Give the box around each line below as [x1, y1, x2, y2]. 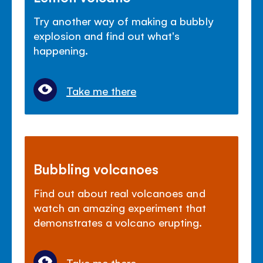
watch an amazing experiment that [33, 200, 207, 214]
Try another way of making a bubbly [33, 13, 214, 28]
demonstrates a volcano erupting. [33, 214, 203, 229]
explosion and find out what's [33, 28, 180, 42]
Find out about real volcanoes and [33, 185, 205, 200]
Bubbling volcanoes [33, 159, 159, 177]
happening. [33, 42, 89, 57]
